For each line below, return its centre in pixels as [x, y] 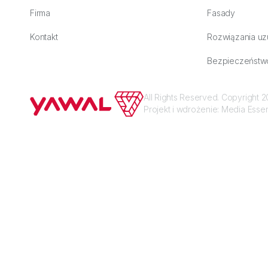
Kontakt [44, 36]
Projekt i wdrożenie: [182, 109]
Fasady [221, 13]
